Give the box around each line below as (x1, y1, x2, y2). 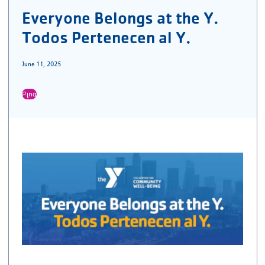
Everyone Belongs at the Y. (22, 8, 218, 28)
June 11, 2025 (22, 60, 61, 69)
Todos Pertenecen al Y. (22, 27, 190, 48)
